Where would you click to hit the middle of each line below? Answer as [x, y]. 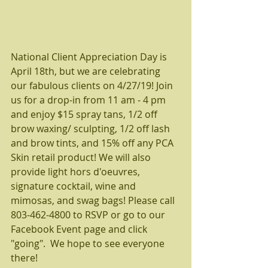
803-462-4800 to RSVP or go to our [89, 214]
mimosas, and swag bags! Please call [94, 200]
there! [25, 258]
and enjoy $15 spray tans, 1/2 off [85, 114]
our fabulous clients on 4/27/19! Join [93, 85]
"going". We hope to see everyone [89, 243]
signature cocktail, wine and [74, 186]
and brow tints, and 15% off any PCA [93, 143]
